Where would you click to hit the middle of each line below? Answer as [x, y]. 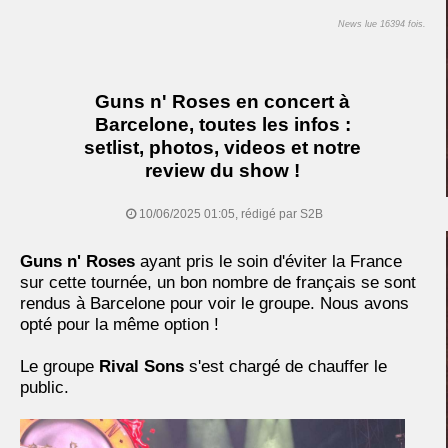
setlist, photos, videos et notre [223, 148]
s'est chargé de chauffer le [285, 367]
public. [44, 388]
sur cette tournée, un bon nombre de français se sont [218, 283]
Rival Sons [141, 367]
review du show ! [223, 171]
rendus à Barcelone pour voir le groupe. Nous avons [214, 304]
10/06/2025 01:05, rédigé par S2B [229, 214]
